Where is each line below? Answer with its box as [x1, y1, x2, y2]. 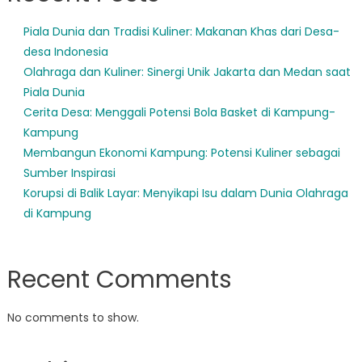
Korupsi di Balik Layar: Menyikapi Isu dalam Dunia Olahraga [23, 184, 348, 201]
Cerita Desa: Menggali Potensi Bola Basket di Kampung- [23, 103, 335, 120]
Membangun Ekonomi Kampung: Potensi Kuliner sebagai [23, 144, 340, 161]
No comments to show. [6, 309, 139, 326]
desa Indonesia [23, 43, 108, 60]
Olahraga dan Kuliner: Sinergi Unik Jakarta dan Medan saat [23, 63, 351, 80]
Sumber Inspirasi [23, 164, 116, 181]
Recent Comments [6, 262, 232, 297]
